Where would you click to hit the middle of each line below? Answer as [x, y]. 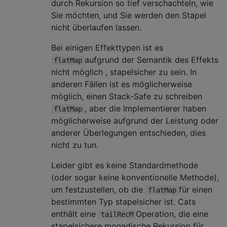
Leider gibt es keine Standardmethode [125, 165]
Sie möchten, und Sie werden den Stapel [129, 15]
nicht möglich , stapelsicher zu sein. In [124, 72]
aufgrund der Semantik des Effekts [152, 60]
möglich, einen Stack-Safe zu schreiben [127, 96]
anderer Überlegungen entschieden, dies [128, 133]
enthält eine [75, 214]
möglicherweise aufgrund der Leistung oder [135, 120]
